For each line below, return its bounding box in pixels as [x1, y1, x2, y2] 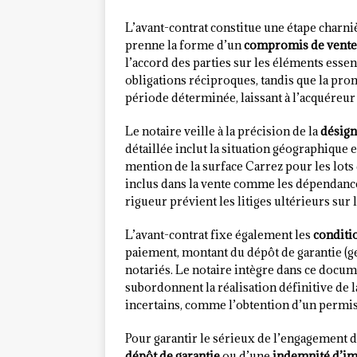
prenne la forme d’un [125, 37, 244, 53]
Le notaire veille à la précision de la [125, 124, 320, 139]
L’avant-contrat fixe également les [125, 227, 313, 243]
